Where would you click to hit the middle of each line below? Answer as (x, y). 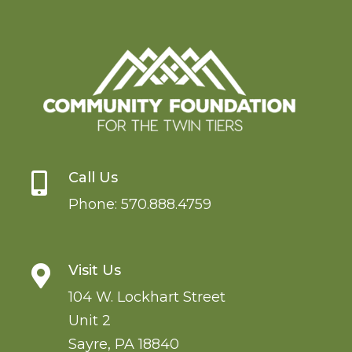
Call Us (93, 177)
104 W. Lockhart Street (147, 297)
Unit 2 (90, 320)
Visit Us (95, 270)
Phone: (95, 204)
